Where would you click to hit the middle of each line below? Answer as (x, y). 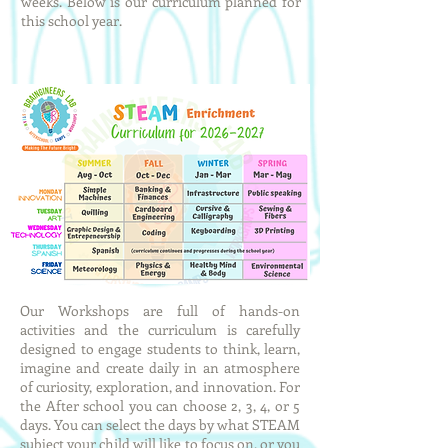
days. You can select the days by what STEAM (160, 424)
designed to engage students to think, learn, (160, 348)
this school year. (71, 20)
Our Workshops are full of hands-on (160, 310)
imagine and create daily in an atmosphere (160, 367)
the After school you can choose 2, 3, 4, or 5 (160, 405)
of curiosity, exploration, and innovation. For (160, 386)
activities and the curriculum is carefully (160, 329)
